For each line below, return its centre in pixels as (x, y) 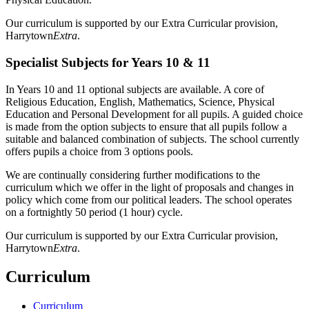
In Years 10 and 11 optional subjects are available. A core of (135, 89)
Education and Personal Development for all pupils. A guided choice (154, 114)
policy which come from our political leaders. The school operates (149, 199)
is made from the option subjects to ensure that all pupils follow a (146, 126)
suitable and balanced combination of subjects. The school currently (152, 139)
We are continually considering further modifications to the (133, 175)
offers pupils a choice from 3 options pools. (101, 151)
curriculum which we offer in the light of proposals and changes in (150, 187)
